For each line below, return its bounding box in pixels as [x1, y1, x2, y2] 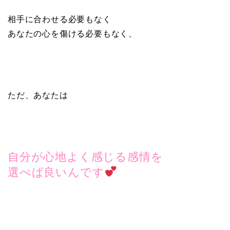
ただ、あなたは [8, 91, 68, 100]
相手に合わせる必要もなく [8, 15, 111, 24]
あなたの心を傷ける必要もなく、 [8, 29, 138, 39]
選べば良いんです [8, 166, 105, 179]
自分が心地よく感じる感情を [8, 150, 163, 164]
